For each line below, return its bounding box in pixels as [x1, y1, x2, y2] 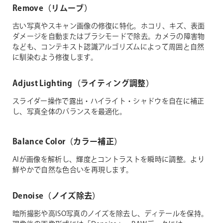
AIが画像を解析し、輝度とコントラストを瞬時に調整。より [12, 155, 205, 165]
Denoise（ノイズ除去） [12, 191, 101, 203]
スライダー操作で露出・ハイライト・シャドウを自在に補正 [12, 97, 205, 107]
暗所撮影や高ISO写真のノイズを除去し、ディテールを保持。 [12, 209, 209, 220]
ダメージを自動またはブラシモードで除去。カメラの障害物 [12, 32, 205, 42]
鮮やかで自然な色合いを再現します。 [12, 165, 133, 176]
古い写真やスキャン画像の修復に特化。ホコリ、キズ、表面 [12, 21, 205, 32]
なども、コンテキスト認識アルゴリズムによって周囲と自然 [12, 42, 205, 53]
